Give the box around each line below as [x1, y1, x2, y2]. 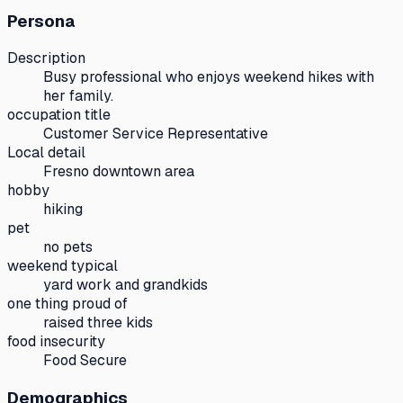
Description [7, 49, 85, 68]
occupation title [7, 105, 111, 125]
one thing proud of [7, 294, 128, 314]
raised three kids [43, 313, 153, 333]
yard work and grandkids [43, 275, 208, 295]
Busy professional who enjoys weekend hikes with [43, 67, 374, 87]
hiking [43, 200, 83, 219]
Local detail [7, 143, 85, 163]
